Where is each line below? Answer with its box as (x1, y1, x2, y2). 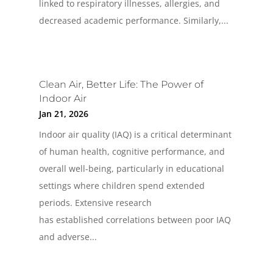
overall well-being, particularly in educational (38, 163, 224, 175)
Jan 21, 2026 (38, 108, 88, 120)
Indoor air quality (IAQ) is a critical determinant (38, 129, 232, 141)
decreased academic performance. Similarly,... (38, 15, 229, 27)
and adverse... (38, 231, 97, 243)
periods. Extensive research (38, 197, 152, 209)
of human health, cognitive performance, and (38, 146, 225, 158)
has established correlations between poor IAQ (38, 214, 231, 226)
